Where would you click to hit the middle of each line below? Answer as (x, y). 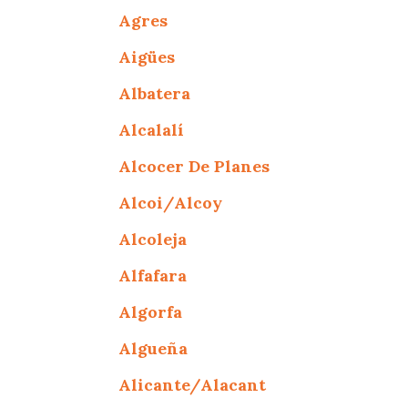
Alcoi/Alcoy (171, 202)
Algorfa (151, 311)
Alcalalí (152, 129)
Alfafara (153, 275)
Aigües (147, 56)
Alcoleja (153, 239)
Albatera (155, 93)
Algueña (153, 348)
